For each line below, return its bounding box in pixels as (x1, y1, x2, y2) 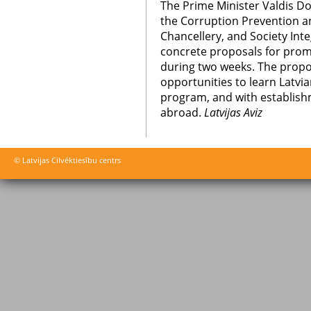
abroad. (160, 105, 204, 120)
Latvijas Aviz (204, 105, 262, 120)
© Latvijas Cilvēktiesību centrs (14, 155, 121, 165)
